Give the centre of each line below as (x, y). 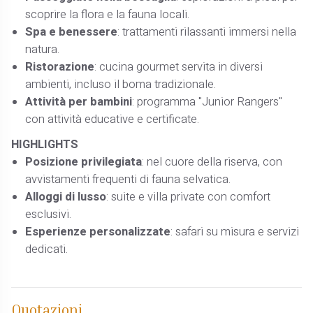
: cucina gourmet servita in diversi (179, 67)
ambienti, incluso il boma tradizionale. (121, 84)
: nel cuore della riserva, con (212, 162)
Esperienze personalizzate (98, 232)
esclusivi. (49, 215)
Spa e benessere (72, 32)
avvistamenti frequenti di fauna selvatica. (128, 180)
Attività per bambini (79, 102)
